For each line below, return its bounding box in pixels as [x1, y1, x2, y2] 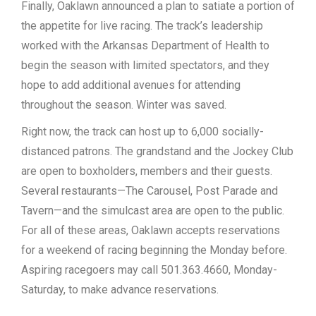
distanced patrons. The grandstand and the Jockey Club [21, 145, 293, 158]
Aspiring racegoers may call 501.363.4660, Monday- [21, 263, 277, 276]
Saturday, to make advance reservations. [21, 283, 219, 296]
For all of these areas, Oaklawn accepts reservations [21, 224, 280, 237]
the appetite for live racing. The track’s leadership [21, 19, 263, 32]
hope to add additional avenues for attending [21, 78, 241, 92]
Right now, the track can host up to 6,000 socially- [21, 125, 264, 138]
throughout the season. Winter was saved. [21, 98, 226, 111]
